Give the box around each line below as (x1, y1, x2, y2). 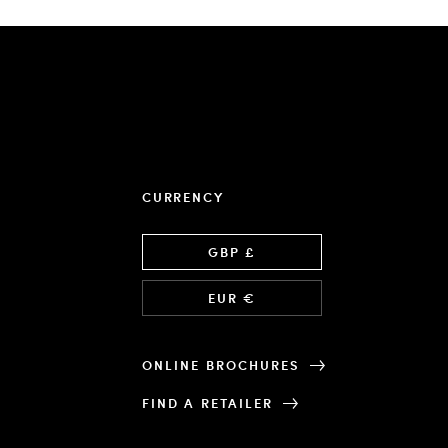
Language (141, 233, 208, 252)
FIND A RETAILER (142, 394, 274, 412)
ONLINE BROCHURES (142, 356, 301, 374)
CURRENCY (142, 188, 224, 206)
